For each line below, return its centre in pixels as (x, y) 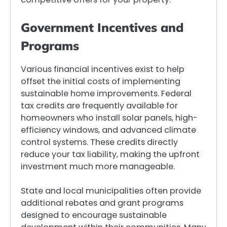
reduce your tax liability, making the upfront (110, 154)
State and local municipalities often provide (111, 191)
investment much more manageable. (98, 166)
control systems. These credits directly (99, 142)
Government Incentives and (102, 28)
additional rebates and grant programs (102, 203)
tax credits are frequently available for (99, 105)
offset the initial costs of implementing (101, 81)
